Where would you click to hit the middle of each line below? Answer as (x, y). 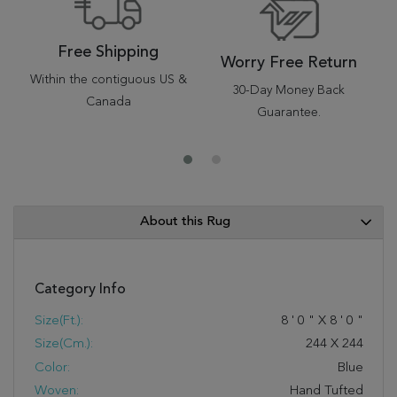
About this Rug (185, 222)
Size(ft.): (58, 321)
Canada (108, 102)
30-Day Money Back (289, 90)
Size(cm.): (63, 344)
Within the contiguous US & (108, 80)
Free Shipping (108, 52)
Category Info (80, 289)
